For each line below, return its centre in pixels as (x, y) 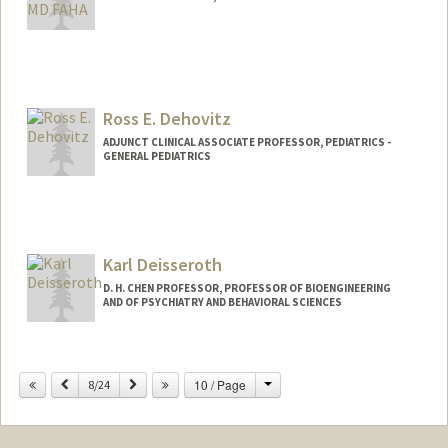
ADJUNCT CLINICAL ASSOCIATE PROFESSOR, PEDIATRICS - (246, 141)
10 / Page (219, 384)
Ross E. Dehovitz (166, 118)
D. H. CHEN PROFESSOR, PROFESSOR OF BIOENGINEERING (246, 287)
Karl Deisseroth (162, 264)
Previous (89, 383)
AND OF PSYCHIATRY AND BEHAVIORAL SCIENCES (222, 301)
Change (292, 383)
